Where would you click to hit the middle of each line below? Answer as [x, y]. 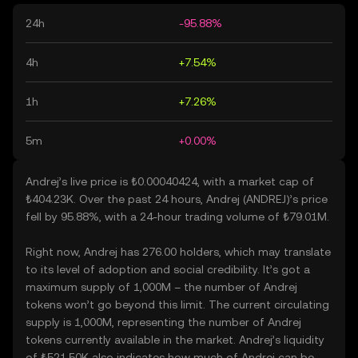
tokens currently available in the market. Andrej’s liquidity [175, 340]
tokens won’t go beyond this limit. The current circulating [177, 304]
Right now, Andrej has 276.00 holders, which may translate [178, 252]
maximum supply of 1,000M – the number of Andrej [161, 287]
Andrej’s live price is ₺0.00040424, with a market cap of [170, 181]
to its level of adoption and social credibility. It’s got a [168, 269]
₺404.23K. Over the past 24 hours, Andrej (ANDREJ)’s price [177, 199]
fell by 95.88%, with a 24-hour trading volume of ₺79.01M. [177, 217]
